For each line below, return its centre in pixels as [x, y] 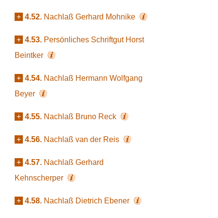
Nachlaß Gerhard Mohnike [91, 17]
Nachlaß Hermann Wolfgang [93, 78]
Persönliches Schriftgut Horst [94, 40]
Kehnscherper [40, 178]
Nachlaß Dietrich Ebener [88, 201]
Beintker [30, 55]
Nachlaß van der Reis [82, 139]
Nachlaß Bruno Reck [81, 117]
